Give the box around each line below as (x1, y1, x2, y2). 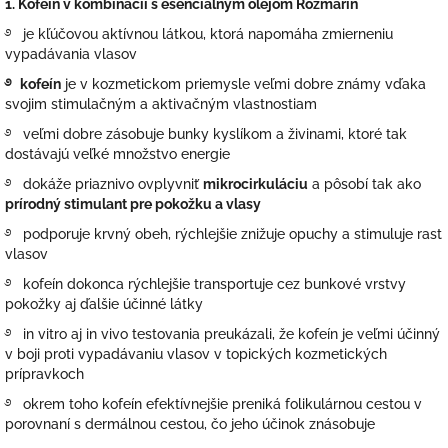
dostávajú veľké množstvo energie (5, 146, 230, 163)
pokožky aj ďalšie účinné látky (5, 296, 203, 313)
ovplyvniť (138, 176, 203, 193)
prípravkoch (5, 366, 84, 383)
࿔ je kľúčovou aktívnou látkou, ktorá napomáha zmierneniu (5, 26, 393, 43)
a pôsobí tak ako (308, 176, 421, 193)
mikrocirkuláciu (203, 176, 308, 193)
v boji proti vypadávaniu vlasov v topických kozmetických (5, 346, 387, 363)
